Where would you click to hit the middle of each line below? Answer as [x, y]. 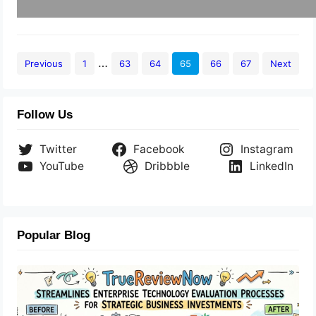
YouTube [62, 166]
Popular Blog [54, 235]
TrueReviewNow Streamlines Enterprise [186, 271]
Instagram [267, 149]
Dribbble [167, 166]
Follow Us [45, 115]
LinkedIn [271, 166]
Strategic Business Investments [168, 294]
